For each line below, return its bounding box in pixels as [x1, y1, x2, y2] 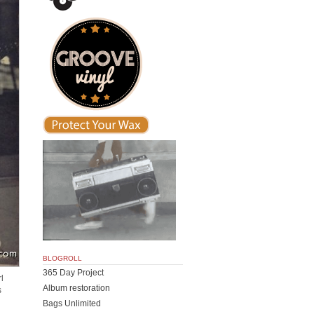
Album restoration [43, 282, 110, 293]
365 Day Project [43, 267, 104, 278]
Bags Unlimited [43, 298, 101, 308]
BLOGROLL [43, 254, 82, 262]
